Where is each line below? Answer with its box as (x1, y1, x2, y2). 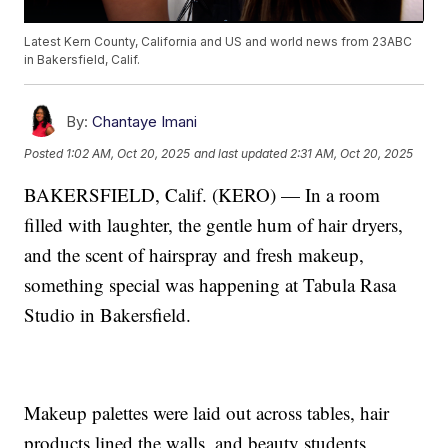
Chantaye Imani (92, 112, 198, 132)
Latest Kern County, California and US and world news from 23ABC (24, 34, 413, 50)
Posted (24, 145, 67, 161)
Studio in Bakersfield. (24, 302, 192, 328)
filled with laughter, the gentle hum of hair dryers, (24, 212, 404, 238)
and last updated (194, 145, 288, 161)
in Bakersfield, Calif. (24, 52, 141, 68)
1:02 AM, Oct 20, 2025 (66, 145, 191, 161)
